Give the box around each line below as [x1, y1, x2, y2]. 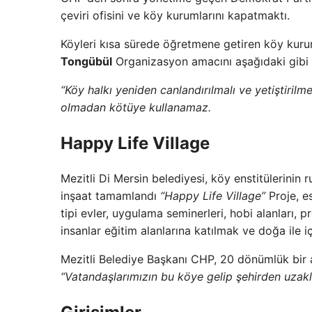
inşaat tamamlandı [61, 189, 157, 203]
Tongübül [61, 54, 112, 68]
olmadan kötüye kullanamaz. [61, 100, 211, 114]
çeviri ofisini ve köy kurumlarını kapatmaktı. [61, 8, 290, 22]
